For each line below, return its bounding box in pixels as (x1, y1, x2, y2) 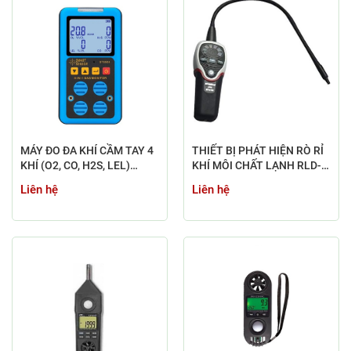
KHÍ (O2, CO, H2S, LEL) (20, 158, 130, 172)
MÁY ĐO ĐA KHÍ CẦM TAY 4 (20, 143, 147, 157)
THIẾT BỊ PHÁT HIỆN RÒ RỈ (192, 143, 324, 157)
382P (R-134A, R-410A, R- (192, 173, 318, 186)
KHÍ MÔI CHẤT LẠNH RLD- (192, 158, 321, 172)
